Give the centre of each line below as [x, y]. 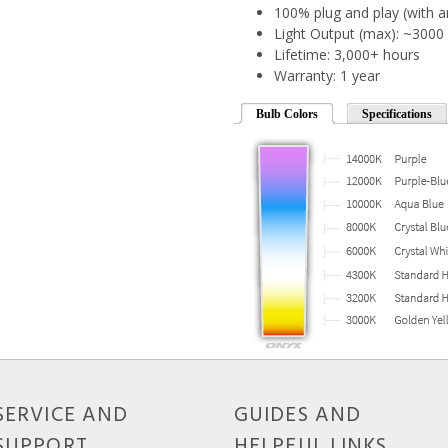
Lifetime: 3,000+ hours [347, 54]
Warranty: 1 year [327, 75]
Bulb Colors [287, 113]
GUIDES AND [298, 415]
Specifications [397, 113]
